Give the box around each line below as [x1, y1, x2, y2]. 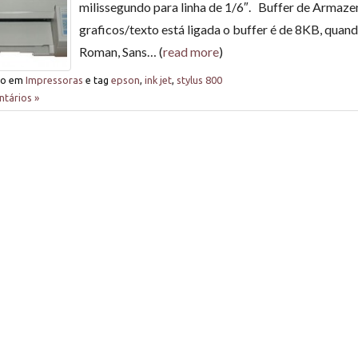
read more [163, 43, 219, 59]
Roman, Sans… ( [79, 43, 163, 59]
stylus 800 [177, 74, 222, 86]
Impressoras [26, 74, 83, 86]
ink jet [145, 74, 172, 86]
